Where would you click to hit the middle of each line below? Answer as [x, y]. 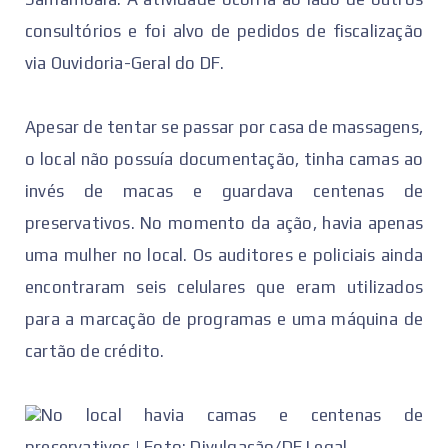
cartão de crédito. [95, 351]
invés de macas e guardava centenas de [224, 191]
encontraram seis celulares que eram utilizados [224, 287]
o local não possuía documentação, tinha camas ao [224, 159]
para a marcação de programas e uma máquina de [224, 319]
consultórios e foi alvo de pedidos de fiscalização [224, 31]
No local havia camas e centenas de [232, 415]
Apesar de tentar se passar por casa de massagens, [224, 127]
